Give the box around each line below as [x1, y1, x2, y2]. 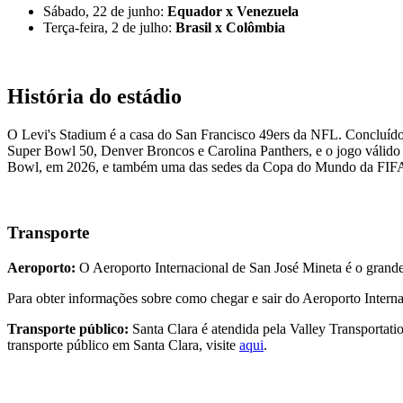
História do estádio [7, 85, 182, 109]
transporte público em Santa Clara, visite [7, 336, 239, 353]
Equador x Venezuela [167, 4, 299, 20]
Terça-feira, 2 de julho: [43, 20, 175, 36]
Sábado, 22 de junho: [43, 4, 167, 20]
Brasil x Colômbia [175, 20, 285, 36]
